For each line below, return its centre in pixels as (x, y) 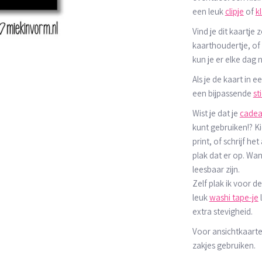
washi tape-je (234, 197)
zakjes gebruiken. (224, 245)
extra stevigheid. (222, 211)
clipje (234, 11)
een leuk (208, 11)
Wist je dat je (215, 113)
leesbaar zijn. (216, 169)
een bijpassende (222, 93)
